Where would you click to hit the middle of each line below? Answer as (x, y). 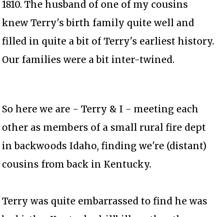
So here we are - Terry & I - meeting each (101, 109)
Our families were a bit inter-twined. (88, 60)
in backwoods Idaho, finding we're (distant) (104, 146)
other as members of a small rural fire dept (104, 128)
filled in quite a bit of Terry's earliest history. (108, 41)
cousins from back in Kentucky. (77, 164)
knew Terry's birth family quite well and (98, 23)
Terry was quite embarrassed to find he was (105, 201)
